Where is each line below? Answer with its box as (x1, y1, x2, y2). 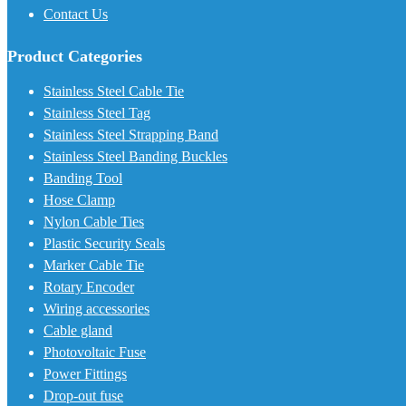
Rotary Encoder (43, 279, 134, 295)
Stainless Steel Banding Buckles (43, 149, 227, 165)
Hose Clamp (43, 192, 115, 208)
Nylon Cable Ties (43, 214, 144, 230)
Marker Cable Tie (43, 257, 144, 274)
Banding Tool (43, 170, 122, 187)
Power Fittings (43, 366, 127, 382)
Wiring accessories (43, 301, 150, 317)
